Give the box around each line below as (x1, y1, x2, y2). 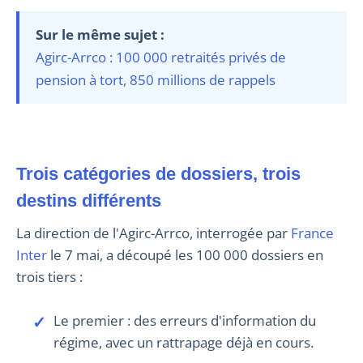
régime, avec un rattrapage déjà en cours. (53, 333, 314, 352)
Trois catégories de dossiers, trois (16, 164, 301, 185)
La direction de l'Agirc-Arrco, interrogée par (23, 224, 291, 243)
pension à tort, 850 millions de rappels (36, 70, 275, 90)
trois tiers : (16, 267, 83, 287)
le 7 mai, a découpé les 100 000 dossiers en (47, 246, 323, 265)
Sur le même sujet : (36, 25, 164, 45)
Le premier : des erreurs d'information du (53, 311, 316, 331)
